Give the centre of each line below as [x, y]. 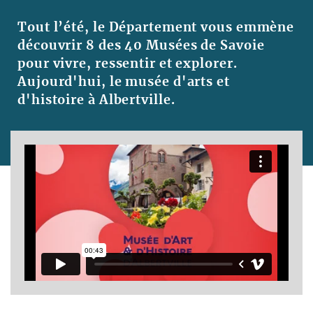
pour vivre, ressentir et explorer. [128, 64]
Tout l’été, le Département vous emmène [156, 28]
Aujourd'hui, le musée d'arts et [124, 82]
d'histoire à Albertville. [96, 100]
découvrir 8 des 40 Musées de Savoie [141, 46]
